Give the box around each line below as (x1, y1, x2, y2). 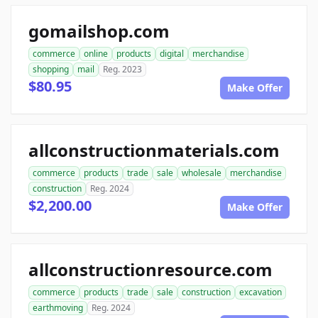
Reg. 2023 (103, 63, 142, 76)
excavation (239, 286, 282, 299)
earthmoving (33, 302, 83, 314)
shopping (33, 63, 69, 76)
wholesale (182, 167, 221, 180)
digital (160, 48, 184, 60)
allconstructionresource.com (28, 258, 273, 282)
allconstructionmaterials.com (28, 138, 280, 163)
